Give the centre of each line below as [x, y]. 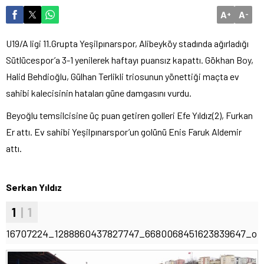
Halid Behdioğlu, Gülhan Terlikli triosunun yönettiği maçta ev [123, 77]
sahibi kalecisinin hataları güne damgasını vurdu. [99, 93]
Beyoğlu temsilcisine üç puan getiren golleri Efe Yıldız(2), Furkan [129, 115]
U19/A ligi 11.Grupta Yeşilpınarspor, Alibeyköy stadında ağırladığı [127, 44]
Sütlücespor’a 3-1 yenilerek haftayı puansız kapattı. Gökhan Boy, [130, 60]
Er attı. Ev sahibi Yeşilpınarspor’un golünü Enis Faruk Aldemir [124, 132]
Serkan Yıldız [34, 187]
